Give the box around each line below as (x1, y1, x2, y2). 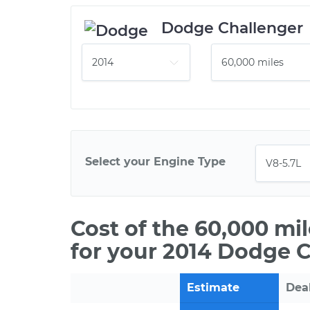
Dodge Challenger (161, 19, 303, 37)
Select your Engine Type (85, 154, 226, 168)
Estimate (187, 281, 239, 294)
